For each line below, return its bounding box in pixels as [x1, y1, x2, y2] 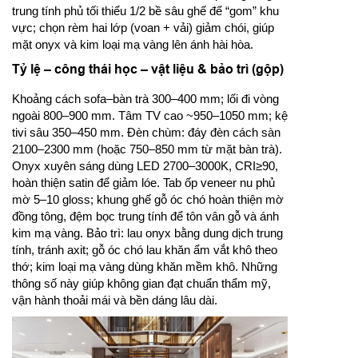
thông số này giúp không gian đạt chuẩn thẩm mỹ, [12, 276, 271, 290]
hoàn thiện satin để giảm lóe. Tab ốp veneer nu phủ [12, 175, 275, 189]
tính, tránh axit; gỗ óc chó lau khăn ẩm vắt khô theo [12, 242, 277, 257]
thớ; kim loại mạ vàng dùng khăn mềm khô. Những [12, 259, 277, 273]
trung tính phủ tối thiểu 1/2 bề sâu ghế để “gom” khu [12, 3, 279, 18]
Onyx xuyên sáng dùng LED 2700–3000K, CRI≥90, [12, 158, 278, 173]
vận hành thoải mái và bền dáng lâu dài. [12, 292, 217, 307]
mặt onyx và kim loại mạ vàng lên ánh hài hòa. [12, 37, 253, 51]
